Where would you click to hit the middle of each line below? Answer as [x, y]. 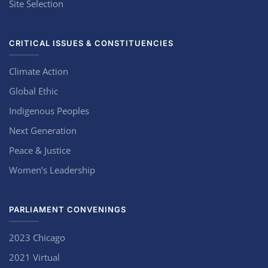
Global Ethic [33, 91]
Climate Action [39, 71]
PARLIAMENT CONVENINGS [68, 209]
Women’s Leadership [52, 170]
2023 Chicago [37, 237]
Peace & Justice [40, 150]
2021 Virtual [34, 257]
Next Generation [43, 130]
